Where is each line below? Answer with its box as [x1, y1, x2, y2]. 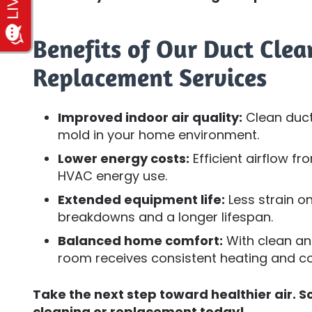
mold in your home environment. [58, 125, 259, 143]
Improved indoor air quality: [58, 108, 242, 126]
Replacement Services [33, 61, 267, 92]
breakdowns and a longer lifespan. [58, 208, 273, 226]
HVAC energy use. [58, 166, 167, 185]
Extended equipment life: [58, 190, 225, 208]
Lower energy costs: [58, 149, 189, 167]
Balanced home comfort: [58, 231, 223, 249]
